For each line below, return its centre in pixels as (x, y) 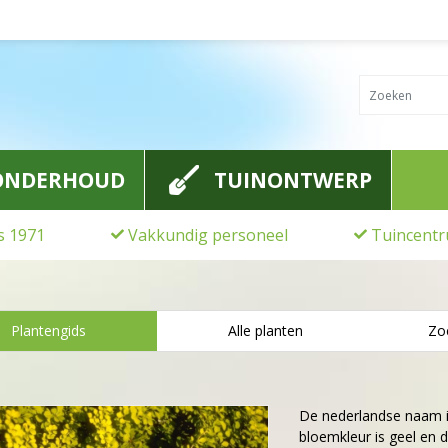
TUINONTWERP (293, 180)
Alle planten (265, 330)
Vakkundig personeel (208, 235)
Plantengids (48, 330)
